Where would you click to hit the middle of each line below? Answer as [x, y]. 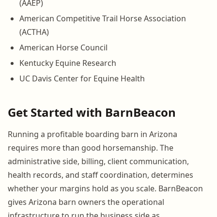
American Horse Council [63, 47]
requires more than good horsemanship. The [91, 147]
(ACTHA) [34, 32]
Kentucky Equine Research [68, 63]
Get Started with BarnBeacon [92, 112]
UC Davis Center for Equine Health [82, 78]
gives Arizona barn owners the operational [86, 202]
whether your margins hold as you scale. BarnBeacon [105, 188]
